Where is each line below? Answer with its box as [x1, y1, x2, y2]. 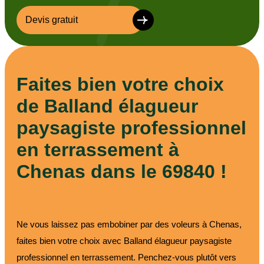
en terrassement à [16, 138, 179, 160]
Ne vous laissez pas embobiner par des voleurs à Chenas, [16, 219, 242, 229]
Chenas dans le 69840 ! [16, 160, 227, 182]
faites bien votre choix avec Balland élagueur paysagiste [16, 235, 232, 246]
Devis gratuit [25, 15, 78, 25]
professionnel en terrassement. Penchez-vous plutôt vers [16, 252, 236, 262]
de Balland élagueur [16, 95, 198, 117]
